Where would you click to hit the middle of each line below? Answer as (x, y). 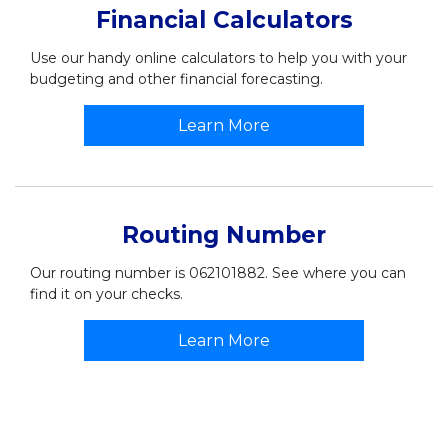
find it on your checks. (106, 294)
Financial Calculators (224, 20)
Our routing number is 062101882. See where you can (218, 273)
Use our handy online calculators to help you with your (218, 58)
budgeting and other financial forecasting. (176, 79)
